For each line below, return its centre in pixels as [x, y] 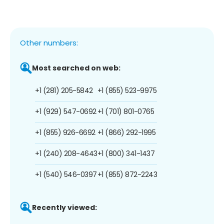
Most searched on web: [76, 68]
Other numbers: [49, 42]
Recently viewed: [64, 207]
